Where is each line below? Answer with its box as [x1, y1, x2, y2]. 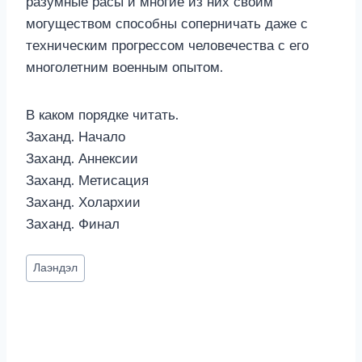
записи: [26, 273, 74, 290]
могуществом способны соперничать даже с [26, 15, 308, 32]
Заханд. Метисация [26, 172, 149, 189]
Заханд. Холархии [26, 194, 141, 211]
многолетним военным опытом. [26, 59, 223, 76]
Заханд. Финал [26, 216, 120, 233]
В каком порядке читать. [26, 107, 179, 124]
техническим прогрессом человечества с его [26, 37, 309, 54]
